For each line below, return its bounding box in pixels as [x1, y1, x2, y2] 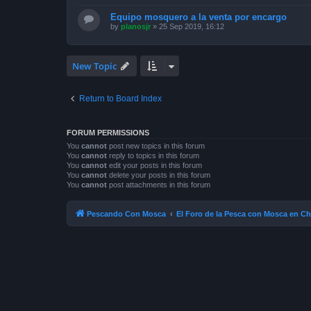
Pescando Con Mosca [87, 210, 166, 218]
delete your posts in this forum [107, 170, 210, 179]
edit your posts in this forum [107, 160, 202, 169]
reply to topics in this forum [107, 151, 199, 160]
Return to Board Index [79, 93, 162, 103]
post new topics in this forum [107, 141, 205, 150]
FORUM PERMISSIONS [67, 128, 149, 137]
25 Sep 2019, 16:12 [159, 22, 224, 31]
